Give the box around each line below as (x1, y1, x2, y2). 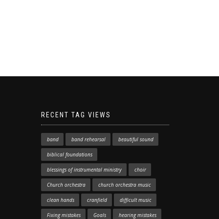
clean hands (46, 197, 74, 203)
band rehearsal (71, 136, 106, 143)
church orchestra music (98, 181, 151, 188)
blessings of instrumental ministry (46, 166, 122, 173)
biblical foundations (46, 151, 92, 158)
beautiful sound (118, 136, 153, 143)
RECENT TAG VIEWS (41, 111, 111, 119)
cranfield (87, 197, 107, 203)
